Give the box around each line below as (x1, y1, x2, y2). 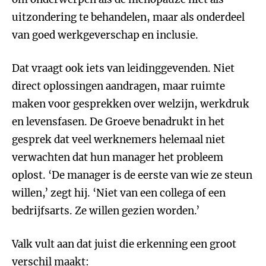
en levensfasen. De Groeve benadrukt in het (12, 115, 224, 128)
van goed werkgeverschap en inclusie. (12, 28, 198, 42)
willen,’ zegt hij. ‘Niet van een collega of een (12, 186, 226, 199)
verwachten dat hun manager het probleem (12, 151, 223, 164)
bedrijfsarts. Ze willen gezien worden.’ (12, 204, 199, 217)
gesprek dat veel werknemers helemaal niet (12, 133, 225, 146)
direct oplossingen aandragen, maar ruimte (12, 80, 225, 93)
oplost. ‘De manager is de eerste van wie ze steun (12, 169, 252, 182)
